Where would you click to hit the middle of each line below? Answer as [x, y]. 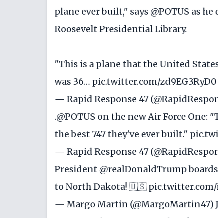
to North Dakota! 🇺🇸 [101, 187]
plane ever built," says [102, 12]
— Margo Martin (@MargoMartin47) [135, 204]
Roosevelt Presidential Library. [121, 29]
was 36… [73, 82]
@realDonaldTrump [143, 169]
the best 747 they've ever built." [122, 134]
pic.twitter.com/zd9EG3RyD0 [154, 82]
